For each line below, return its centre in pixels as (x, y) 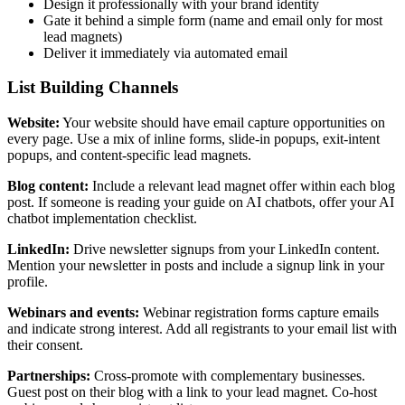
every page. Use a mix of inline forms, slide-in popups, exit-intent (193, 139)
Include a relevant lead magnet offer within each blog (242, 186)
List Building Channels (93, 88)
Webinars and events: (73, 313)
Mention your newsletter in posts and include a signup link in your (196, 266)
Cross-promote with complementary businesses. (228, 376)
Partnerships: (49, 376)
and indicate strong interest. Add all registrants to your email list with (202, 329)
